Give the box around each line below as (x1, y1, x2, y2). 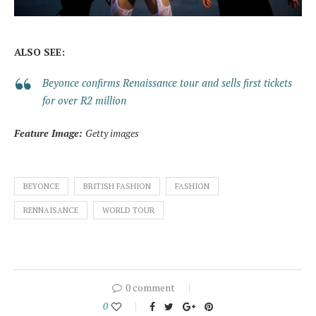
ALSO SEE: (14, 45, 65, 59)
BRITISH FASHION (83, 181, 151, 192)
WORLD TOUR (102, 205, 154, 216)
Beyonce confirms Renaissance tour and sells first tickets (42, 75, 292, 90)
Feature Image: (14, 126, 85, 140)
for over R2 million (42, 93, 126, 108)
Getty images (85, 126, 139, 140)
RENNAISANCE (23, 205, 78, 216)
